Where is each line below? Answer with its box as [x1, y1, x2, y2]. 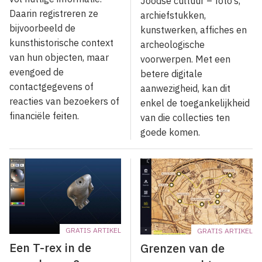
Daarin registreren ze [9, 7, 98, 19]
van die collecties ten [140, 112, 230, 124]
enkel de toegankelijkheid [140, 97, 250, 109]
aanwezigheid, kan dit [140, 82, 230, 95]
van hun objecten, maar [9, 51, 109, 63]
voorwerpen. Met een [140, 53, 230, 65]
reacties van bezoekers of [9, 95, 119, 107]
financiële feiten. [9, 109, 81, 122]
